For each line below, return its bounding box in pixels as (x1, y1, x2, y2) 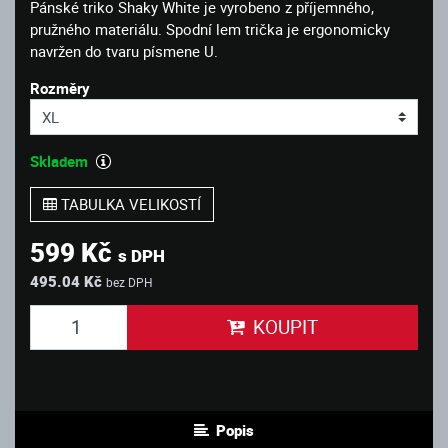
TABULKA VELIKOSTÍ (57, 194, 202, 215)
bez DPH (106, 273, 153, 290)
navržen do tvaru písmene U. (30, 40, 218, 61)
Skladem (30, 150, 88, 171)
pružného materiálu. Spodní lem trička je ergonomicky (30, 18, 390, 39)
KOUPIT (253, 314, 319, 340)
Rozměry (30, 77, 90, 98)
